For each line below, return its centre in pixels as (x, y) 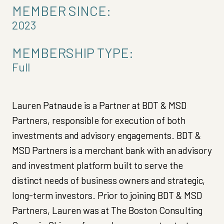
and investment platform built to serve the (97, 165)
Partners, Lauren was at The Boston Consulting (107, 210)
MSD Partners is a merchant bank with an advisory (112, 150)
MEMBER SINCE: (61, 11)
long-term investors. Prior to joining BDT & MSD (107, 195)
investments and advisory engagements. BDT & (106, 135)
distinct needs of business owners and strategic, (108, 180)
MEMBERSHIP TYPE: (73, 53)
